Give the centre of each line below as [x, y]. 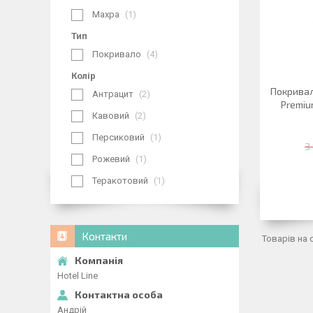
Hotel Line [78, 276]
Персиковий [118, 137]
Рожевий [111, 159]
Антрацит [113, 94]
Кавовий [111, 116]
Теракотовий [120, 181]
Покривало [117, 54]
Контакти [104, 236]
